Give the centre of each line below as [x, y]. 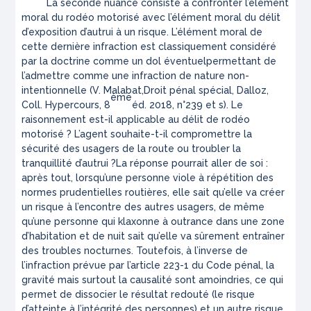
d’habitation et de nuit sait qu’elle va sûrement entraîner [153, 236]
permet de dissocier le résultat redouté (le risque [138, 295]
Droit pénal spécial [188, 91]
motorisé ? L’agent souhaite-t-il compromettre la [137, 134]
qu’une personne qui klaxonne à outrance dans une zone [153, 222]
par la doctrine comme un [84, 61]
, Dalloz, [251, 91]
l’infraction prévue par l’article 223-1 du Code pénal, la [148, 266]
